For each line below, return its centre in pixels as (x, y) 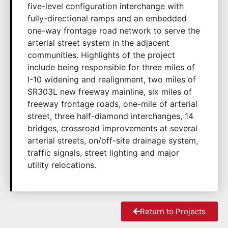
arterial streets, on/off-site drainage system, (113, 140)
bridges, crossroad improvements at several (112, 128)
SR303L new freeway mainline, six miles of (110, 92)
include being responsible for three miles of (111, 67)
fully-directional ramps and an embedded (107, 18)
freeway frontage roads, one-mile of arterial (112, 104)
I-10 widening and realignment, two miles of (112, 79)
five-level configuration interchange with (106, 6)
